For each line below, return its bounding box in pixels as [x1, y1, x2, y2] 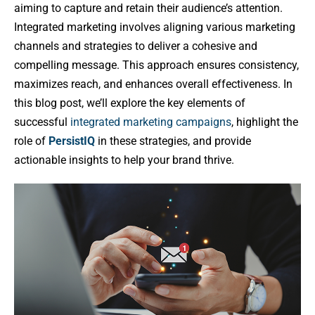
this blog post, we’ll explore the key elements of [14, 96, 245, 110]
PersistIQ [49, 134, 95, 148]
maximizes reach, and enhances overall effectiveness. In [14, 77, 292, 91]
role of [14, 134, 49, 148]
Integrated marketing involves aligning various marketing [14, 20, 295, 34]
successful [14, 115, 70, 129]
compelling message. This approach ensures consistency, [14, 58, 299, 72]
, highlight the [231, 115, 298, 129]
